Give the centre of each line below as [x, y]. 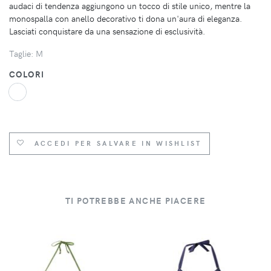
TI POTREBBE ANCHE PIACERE [135, 200]
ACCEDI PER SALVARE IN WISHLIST [118, 143]
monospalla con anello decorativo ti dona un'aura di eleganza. [126, 18]
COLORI [27, 74]
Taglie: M [26, 53]
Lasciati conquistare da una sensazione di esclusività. [107, 31]
